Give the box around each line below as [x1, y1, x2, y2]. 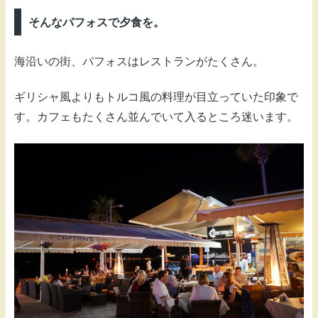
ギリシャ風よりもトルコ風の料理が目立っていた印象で [14, 91, 298, 104]
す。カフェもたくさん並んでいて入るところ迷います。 [14, 111, 298, 124]
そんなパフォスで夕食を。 [28, 16, 165, 28]
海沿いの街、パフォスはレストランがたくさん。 [14, 55, 264, 67]
